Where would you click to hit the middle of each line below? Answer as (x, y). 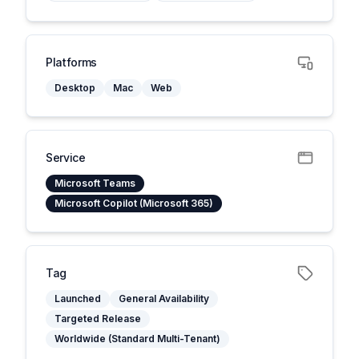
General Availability (164, 298)
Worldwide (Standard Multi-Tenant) (137, 339)
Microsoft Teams (95, 183)
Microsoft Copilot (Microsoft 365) (134, 203)
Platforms (71, 62)
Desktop (75, 88)
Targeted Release (98, 319)
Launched (78, 298)
